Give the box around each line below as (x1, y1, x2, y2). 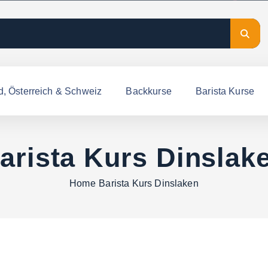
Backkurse (126, 86, 172, 96)
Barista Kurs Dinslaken (99, 178, 199, 189)
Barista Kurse (196, 86, 255, 96)
